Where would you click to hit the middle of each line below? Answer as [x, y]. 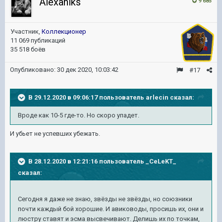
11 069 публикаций [38, 40]
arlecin [157, 97]
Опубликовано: [33, 70]
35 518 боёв [28, 49]
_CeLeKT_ [161, 161]
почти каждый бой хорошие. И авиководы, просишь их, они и [111, 209]
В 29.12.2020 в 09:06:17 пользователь [87, 97]
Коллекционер [64, 31]
